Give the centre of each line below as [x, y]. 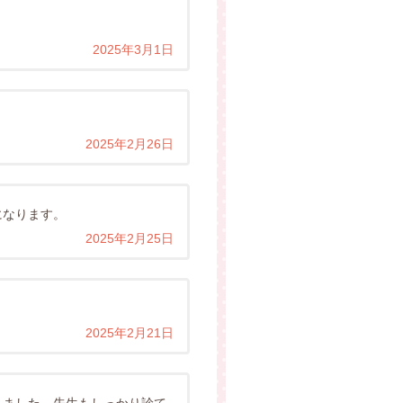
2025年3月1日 [133, 49]
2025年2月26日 [130, 144]
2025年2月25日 [130, 238]
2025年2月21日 [130, 333]
